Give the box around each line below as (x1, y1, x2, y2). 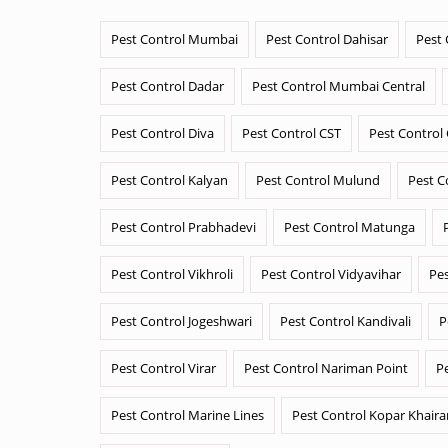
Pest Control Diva (111, 124, 214, 142)
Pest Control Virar (111, 359, 216, 377)
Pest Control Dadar (111, 77, 224, 95)
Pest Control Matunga (284, 218, 415, 236)
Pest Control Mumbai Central (252, 77, 425, 95)
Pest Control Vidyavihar (261, 265, 401, 283)
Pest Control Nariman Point (244, 359, 408, 377)
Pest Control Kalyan (111, 171, 228, 189)
